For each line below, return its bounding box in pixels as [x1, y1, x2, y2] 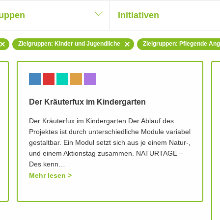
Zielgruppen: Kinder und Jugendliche [18, 41, 120, 47]
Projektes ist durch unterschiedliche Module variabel [29, 129, 191, 136]
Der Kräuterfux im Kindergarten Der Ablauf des [29, 118, 174, 125]
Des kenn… [29, 161, 66, 168]
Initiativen [118, 11, 159, 20]
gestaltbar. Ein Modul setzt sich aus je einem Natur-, [29, 139, 191, 147]
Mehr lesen [29, 172, 66, 179]
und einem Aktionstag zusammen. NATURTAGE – [29, 150, 184, 158]
